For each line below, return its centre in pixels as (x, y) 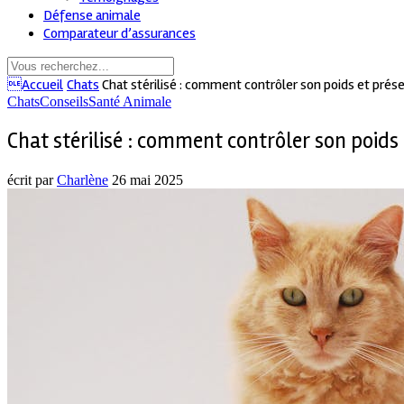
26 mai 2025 (147, 179)
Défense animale (92, 15)
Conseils (64, 101)
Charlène (83, 179)
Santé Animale (130, 101)
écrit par (32, 179)
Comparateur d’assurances (119, 33)
